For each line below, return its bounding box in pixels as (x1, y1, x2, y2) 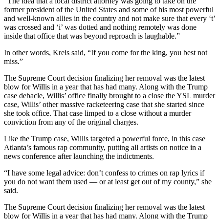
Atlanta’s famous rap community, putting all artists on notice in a (4, 143, 201, 152)
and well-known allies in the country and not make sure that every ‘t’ (4, 14, 215, 22)
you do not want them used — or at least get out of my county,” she (4, 177, 212, 186)
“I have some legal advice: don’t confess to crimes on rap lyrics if (4, 168, 204, 177)
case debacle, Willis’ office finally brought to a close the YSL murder (4, 91, 215, 100)
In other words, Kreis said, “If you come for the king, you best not (4, 48, 207, 57)
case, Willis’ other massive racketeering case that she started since (4, 100, 204, 109)
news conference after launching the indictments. (4, 152, 154, 160)
